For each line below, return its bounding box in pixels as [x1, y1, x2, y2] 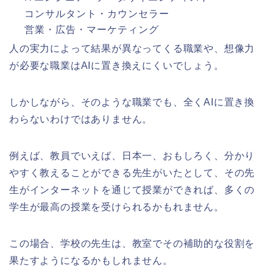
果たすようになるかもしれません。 [9, 255, 173, 266]
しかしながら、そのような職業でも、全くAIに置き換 [9, 96, 255, 107]
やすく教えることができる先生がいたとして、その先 [9, 167, 255, 178]
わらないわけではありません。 [9, 113, 153, 124]
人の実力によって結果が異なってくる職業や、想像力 [9, 43, 255, 54]
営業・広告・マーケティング [24, 24, 159, 35]
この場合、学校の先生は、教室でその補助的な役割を [9, 238, 255, 249]
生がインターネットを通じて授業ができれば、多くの [9, 184, 255, 195]
